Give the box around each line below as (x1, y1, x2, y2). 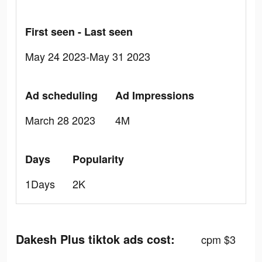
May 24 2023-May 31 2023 (25, 49, 150, 64)
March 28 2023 (25, 112, 95, 127)
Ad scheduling (25, 88, 98, 103)
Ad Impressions (115, 88, 194, 103)
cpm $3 (201, 232, 236, 247)
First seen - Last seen (25, 24, 133, 39)
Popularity (73, 151, 124, 167)
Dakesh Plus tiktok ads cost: (16, 230, 175, 247)
